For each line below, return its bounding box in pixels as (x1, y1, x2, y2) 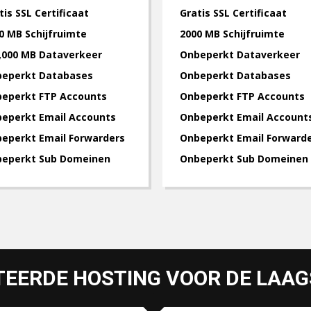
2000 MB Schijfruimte (180, 27, 285, 40)
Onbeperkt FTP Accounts (180, 90, 305, 103)
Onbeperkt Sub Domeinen (180, 152, 308, 165)
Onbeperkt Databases (180, 69, 291, 82)
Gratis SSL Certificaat (180, 6, 287, 19)
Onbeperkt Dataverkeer (180, 48, 300, 61)
